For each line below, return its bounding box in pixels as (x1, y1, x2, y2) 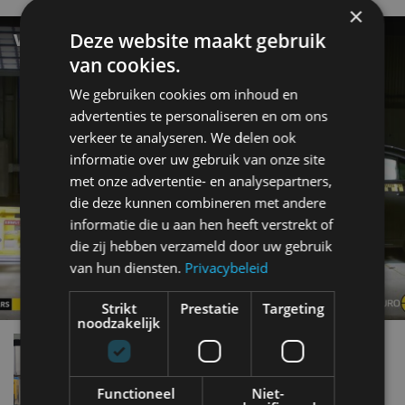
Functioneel (97, 383, 175, 402)
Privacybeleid (184, 258, 268, 277)
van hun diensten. (70, 258, 185, 277)
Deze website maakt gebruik (70, 27, 326, 53)
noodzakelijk (77, 313, 161, 332)
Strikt (100, 298, 137, 317)
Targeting (262, 298, 325, 317)
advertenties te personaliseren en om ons (70, 106, 328, 125)
